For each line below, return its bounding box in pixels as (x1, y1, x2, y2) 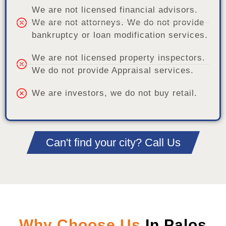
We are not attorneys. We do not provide (32, 18, 204, 28)
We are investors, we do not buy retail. (32, 88, 197, 98)
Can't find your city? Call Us (45, 136, 181, 149)
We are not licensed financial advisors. (32, 5, 198, 15)
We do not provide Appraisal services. (32, 66, 194, 76)
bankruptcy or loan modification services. (32, 30, 208, 40)
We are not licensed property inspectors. (32, 53, 205, 63)
